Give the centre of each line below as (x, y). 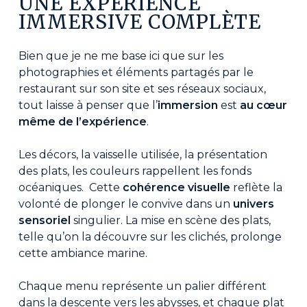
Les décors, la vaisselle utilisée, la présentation (143, 155)
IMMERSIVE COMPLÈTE (139, 22)
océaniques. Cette (70, 188)
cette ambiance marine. (83, 254)
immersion (187, 106)
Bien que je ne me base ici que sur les (121, 56)
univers (253, 204)
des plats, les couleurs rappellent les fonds (135, 171)
